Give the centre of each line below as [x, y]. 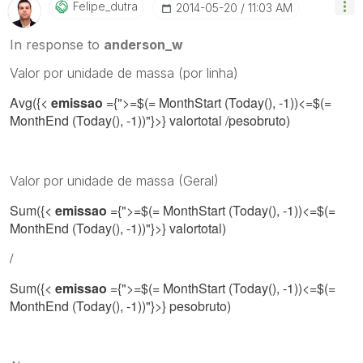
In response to [57, 44]
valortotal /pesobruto [228, 120]
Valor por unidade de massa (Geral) [114, 180]
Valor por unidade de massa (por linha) [124, 73]
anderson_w [143, 44]
